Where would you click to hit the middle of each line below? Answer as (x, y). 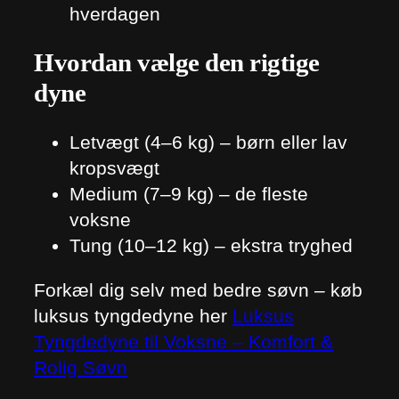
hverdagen (115, 14)
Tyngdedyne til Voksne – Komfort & (183, 342)
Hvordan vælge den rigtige (177, 62)
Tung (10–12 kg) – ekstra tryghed (211, 246)
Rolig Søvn (81, 368)
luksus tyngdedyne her (133, 316)
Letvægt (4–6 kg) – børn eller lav (208, 142)
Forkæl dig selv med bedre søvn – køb (198, 290)
